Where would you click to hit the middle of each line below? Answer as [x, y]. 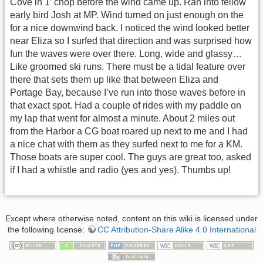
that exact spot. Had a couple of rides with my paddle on [126, 106]
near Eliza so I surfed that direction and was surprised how [131, 41]
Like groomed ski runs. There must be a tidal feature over [128, 67]
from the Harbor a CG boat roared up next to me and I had [129, 131]
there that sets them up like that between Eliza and [114, 80]
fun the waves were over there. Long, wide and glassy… [126, 54]
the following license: [47, 229]
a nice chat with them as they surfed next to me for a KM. [126, 144]
